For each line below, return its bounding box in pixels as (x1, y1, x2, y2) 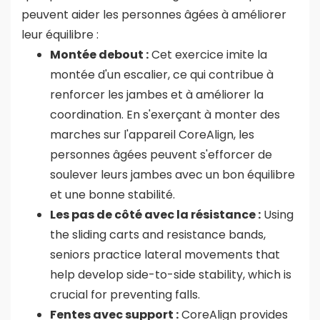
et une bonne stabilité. (50, 186, 175, 203)
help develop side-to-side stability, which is (50, 266, 291, 283)
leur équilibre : (21, 26, 99, 43)
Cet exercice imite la (149, 46, 267, 63)
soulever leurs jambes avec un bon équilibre (50, 166, 295, 183)
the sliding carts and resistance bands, (50, 226, 266, 243)
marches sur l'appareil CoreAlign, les (50, 126, 254, 143)
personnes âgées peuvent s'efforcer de (50, 146, 272, 163)
